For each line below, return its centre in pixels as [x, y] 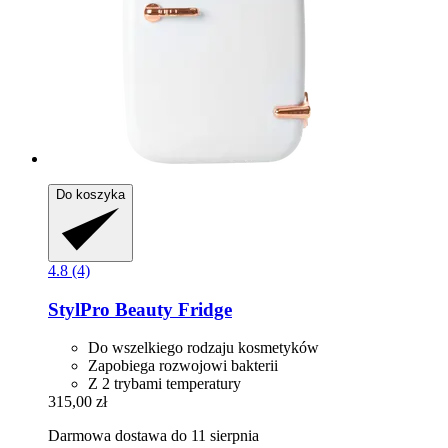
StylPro [79, 309]
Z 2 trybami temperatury [164, 384]
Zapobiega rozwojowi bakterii [183, 366]
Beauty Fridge [171, 309]
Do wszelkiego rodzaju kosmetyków [203, 348]
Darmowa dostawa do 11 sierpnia [153, 436]
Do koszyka [90, 194]
